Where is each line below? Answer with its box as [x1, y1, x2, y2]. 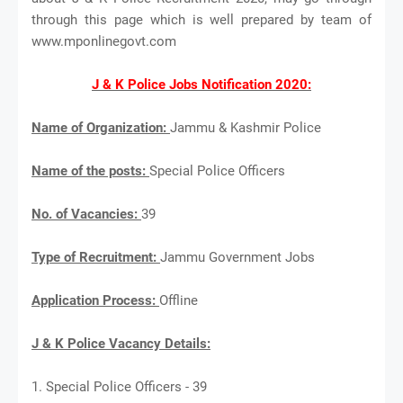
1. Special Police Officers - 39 [31, 378, 207, 395]
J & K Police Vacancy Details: [31, 335, 210, 352]
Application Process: [31, 291, 159, 309]
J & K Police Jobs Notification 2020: [92, 76, 311, 93]
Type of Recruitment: [31, 248, 160, 265]
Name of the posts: [31, 162, 149, 179]
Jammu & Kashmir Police [170, 119, 321, 136]
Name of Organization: [31, 119, 170, 136]
